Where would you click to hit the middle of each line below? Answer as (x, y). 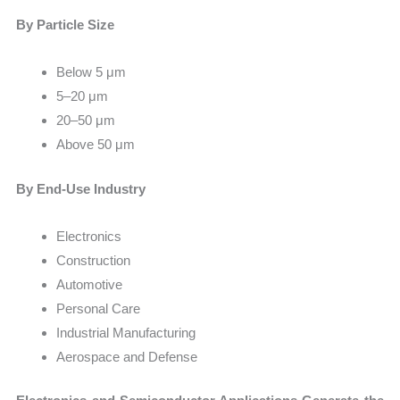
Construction (94, 260)
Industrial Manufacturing (126, 332)
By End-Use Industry (81, 188)
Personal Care (99, 308)
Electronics (89, 236)
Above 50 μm (96, 145)
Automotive (90, 284)
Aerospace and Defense (127, 356)
